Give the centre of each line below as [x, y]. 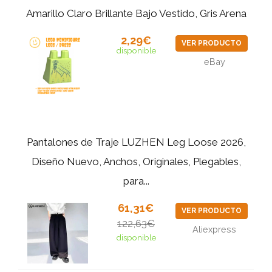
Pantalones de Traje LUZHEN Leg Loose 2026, [136, 142]
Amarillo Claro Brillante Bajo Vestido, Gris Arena [136, 13]
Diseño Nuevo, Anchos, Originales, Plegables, [136, 161]
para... [136, 181]
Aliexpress [215, 229]
